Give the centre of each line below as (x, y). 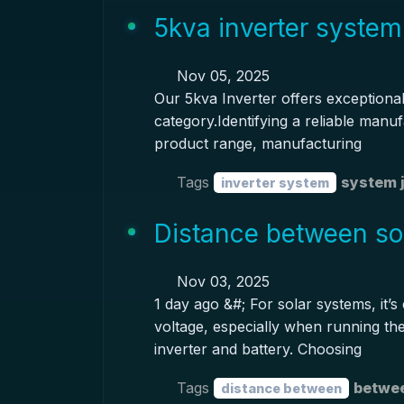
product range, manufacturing (257, 143)
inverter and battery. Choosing (257, 349)
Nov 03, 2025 (220, 281)
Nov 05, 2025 (220, 76)
